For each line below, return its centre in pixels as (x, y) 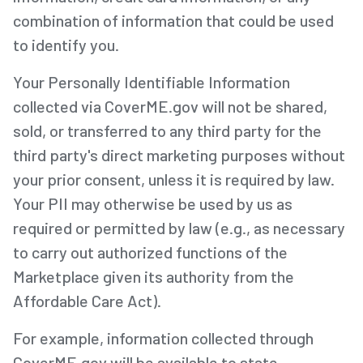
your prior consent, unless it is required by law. (174, 179)
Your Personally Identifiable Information (152, 81)
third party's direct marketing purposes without (179, 154)
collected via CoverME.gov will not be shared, (170, 106)
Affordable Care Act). (87, 300)
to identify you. (66, 44)
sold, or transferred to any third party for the (167, 130)
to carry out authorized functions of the (150, 252)
